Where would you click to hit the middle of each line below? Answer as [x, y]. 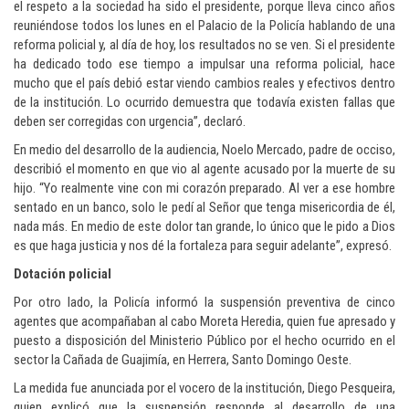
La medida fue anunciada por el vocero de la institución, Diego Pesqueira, [204, 388]
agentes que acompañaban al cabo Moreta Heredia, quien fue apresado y [204, 322]
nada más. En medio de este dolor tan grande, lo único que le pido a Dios [204, 227]
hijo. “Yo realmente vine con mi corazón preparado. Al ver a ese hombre [204, 189]
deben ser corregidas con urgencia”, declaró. [130, 122]
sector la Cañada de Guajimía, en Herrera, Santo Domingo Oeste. [183, 360]
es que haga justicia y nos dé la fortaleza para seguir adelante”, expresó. [203, 246]
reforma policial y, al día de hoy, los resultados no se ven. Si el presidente [204, 45]
